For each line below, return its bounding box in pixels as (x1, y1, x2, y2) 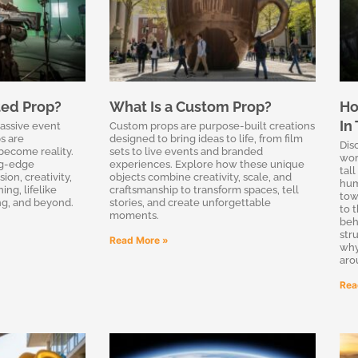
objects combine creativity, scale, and (109, 170, 292, 183)
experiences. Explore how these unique (109, 157, 304, 170)
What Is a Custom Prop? (109, 97, 272, 115)
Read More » (109, 233, 169, 246)
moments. (109, 209, 159, 221)
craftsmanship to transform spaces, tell (109, 183, 299, 196)
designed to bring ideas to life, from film (109, 132, 303, 145)
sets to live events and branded (109, 145, 263, 157)
